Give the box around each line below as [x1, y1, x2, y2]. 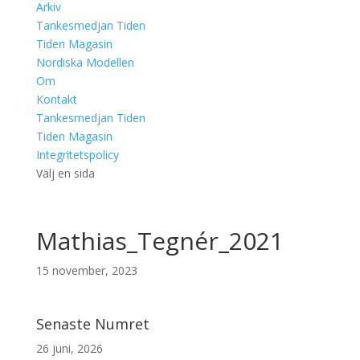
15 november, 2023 [35, 263, 137, 278]
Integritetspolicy [35, 147, 119, 162]
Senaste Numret [35, 314, 149, 333]
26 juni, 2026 [35, 341, 103, 356]
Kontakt [35, 92, 77, 107]
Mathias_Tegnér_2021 [35, 224, 284, 257]
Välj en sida [35, 166, 95, 181]
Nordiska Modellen [35, 55, 134, 70]
